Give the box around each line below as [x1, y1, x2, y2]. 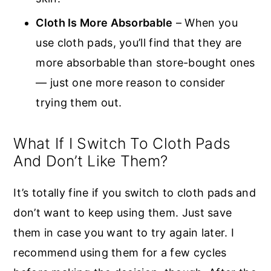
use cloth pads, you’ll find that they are [36, 36, 242, 50]
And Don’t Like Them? [13, 152, 168, 171]
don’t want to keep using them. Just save [13, 206, 232, 220]
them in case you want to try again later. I [13, 226, 235, 240]
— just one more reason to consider [36, 76, 226, 90]
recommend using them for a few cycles [13, 246, 227, 260]
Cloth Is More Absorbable [36, 16, 173, 30]
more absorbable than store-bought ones [36, 56, 255, 70]
